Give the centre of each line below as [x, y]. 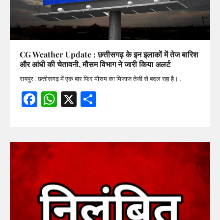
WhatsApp [97, 99]
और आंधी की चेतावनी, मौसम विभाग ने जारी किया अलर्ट [95, 64]
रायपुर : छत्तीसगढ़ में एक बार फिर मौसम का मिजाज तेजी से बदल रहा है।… [101, 79]
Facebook [75, 99]
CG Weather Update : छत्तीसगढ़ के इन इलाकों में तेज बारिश [109, 54]
